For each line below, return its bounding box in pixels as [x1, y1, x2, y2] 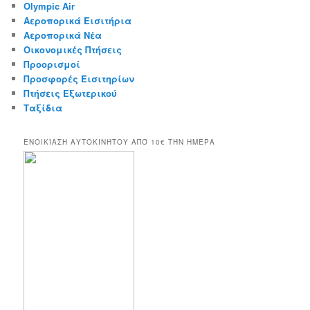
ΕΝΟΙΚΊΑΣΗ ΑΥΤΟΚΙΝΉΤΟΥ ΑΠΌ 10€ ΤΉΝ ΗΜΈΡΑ [24, 137, 216, 147]
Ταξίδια [24, 100, 63, 114]
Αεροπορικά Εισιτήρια [24, 13, 132, 27]
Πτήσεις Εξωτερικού [24, 86, 118, 100]
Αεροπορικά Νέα [24, 28, 102, 42]
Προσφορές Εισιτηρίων [24, 71, 135, 85]
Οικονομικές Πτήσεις [24, 42, 122, 56]
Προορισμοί [24, 57, 81, 71]
